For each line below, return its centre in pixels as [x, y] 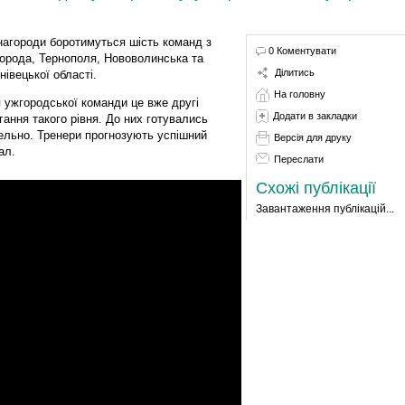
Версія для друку [312, 137]
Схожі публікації [316, 188]
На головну [299, 94]
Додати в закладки [315, 115]
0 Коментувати [302, 50]
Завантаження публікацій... [325, 208]
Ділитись [294, 72]
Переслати [298, 159]
